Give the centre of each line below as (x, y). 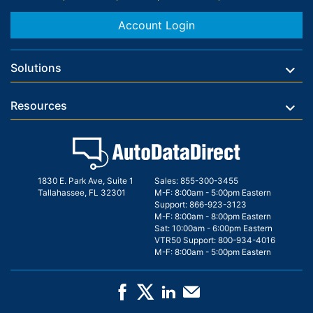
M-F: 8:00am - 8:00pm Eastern (213, 217)
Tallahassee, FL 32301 (82, 193)
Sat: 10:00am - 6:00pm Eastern (213, 229)
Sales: (166, 181)
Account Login (156, 25)
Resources (39, 105)
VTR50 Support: (185, 241)
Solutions (36, 68)
